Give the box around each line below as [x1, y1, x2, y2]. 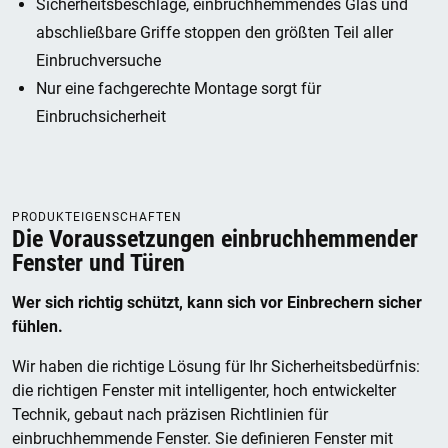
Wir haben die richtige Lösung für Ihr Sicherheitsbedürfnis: [12, 357, 420, 377]
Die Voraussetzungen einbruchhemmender [12, 225, 418, 254]
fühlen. [12, 317, 63, 337]
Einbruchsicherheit [36, 107, 166, 127]
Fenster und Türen [12, 249, 185, 278]
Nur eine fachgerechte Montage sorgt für [36, 79, 321, 99]
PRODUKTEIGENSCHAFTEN [12, 210, 182, 225]
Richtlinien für [230, 405, 328, 425]
